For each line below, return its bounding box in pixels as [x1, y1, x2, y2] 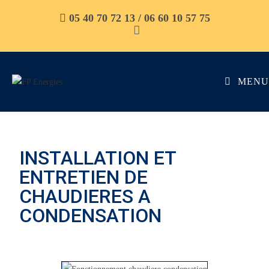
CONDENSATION [19, 204, 162, 227]
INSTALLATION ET [19, 147, 177, 169]
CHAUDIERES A [19, 185, 151, 208]
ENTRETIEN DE [19, 166, 148, 189]
